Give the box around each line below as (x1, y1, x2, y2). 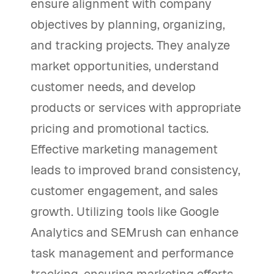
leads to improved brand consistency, (31, 162, 240, 178)
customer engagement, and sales (31, 183, 218, 199)
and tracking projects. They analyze (31, 37, 230, 53)
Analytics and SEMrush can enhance (31, 224, 239, 240)
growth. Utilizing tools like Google (31, 204, 219, 220)
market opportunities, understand (31, 58, 219, 74)
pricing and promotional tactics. (31, 120, 209, 136)
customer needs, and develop (31, 79, 196, 95)
